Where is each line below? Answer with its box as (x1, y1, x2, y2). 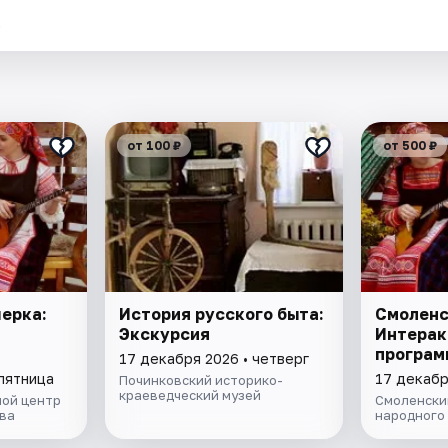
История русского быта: (119, 304, 325, 325)
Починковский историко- (119, 372, 284, 389)
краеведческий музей (119, 387, 262, 404)
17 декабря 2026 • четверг (119, 350, 310, 368)
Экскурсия (119, 324, 211, 345)
